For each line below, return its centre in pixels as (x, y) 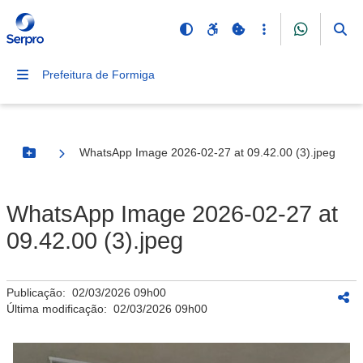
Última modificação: (60, 309)
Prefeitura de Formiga (98, 75)
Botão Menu (62, 159)
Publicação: (39, 293)
